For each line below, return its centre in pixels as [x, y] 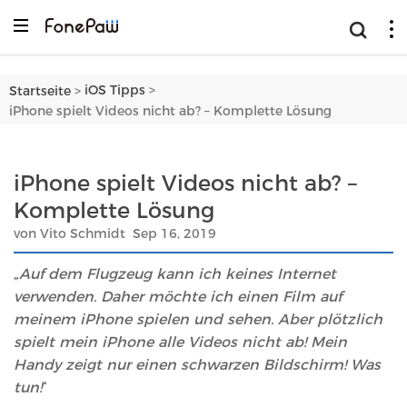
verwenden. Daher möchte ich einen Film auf [178, 296]
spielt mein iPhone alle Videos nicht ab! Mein [180, 342]
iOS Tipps [115, 90]
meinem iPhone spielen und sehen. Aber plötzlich [198, 319]
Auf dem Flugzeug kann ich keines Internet [178, 273]
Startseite [40, 90]
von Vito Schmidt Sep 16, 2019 [115, 234]
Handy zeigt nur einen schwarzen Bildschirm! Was [197, 364]
